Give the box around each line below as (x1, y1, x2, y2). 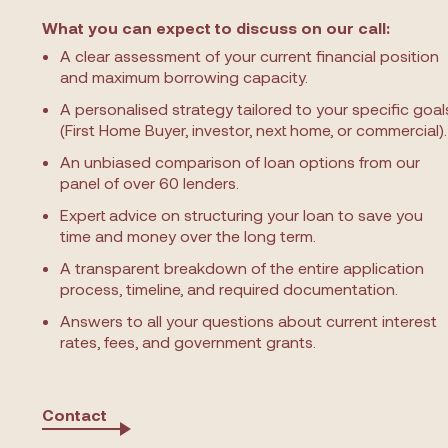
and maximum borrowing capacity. (60, 67, 308, 86)
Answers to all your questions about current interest (60, 311, 437, 330)
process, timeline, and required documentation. (60, 279, 398, 298)
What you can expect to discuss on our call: (42, 18, 390, 37)
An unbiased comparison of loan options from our (60, 152, 420, 171)
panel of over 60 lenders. (60, 173, 239, 192)
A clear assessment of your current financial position (60, 46, 439, 65)
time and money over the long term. (60, 226, 316, 245)
